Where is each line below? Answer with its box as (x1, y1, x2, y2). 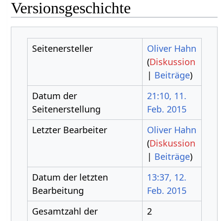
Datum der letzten (32, 171, 108, 183)
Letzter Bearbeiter (32, 124, 107, 136)
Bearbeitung (32, 184, 84, 196)
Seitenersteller (32, 42, 93, 54)
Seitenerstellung (32, 103, 101, 115)
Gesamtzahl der (32, 205, 98, 217)
